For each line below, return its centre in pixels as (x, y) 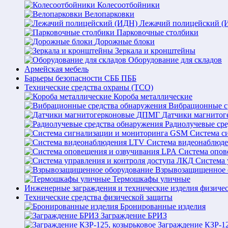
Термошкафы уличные (151, 179)
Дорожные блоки (125, 41)
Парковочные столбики (158, 32)
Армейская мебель (56, 69)
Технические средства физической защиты (98, 197)
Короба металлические (153, 96)
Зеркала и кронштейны (155, 51)
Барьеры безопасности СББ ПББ (80, 78)
